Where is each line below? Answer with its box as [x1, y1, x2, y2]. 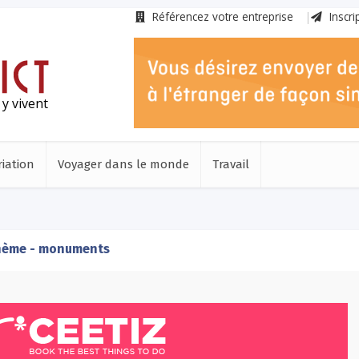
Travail [212, 157, 249, 171]
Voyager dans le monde [58, 157, 189, 171]
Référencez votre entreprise [149, 9, 293, 24]
